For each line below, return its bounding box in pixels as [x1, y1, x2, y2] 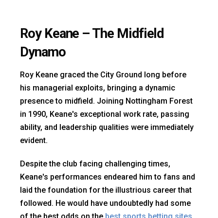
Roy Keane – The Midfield [20, 26, 164, 42]
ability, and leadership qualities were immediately [20, 122, 194, 132]
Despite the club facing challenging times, [20, 159, 170, 168]
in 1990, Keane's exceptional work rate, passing [20, 109, 189, 119]
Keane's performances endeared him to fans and [20, 172, 195, 182]
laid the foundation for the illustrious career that [20, 185, 192, 195]
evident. [20, 135, 50, 145]
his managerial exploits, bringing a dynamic [20, 83, 175, 92]
